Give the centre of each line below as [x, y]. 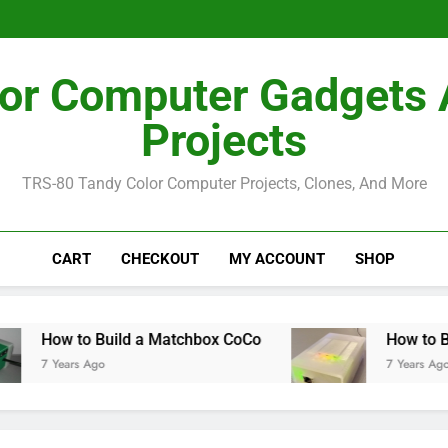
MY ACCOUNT [277, 259]
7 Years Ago [359, 364]
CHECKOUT [160, 259]
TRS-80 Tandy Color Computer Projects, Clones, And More [224, 183]
